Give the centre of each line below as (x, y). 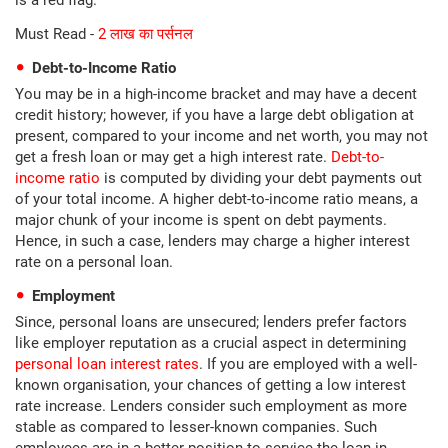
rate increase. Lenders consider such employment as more (211, 406)
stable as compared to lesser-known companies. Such (196, 427)
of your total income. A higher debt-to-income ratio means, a (216, 199)
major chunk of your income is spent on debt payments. (201, 220)
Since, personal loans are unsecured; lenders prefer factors (211, 322)
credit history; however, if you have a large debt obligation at (214, 115)
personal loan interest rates (107, 364)
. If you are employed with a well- (308, 364)
